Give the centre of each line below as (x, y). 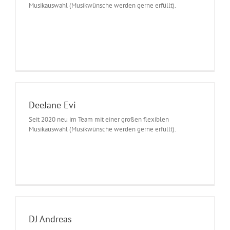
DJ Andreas (50, 219)
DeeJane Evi (52, 105)
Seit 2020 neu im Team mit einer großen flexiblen (99, 119)
